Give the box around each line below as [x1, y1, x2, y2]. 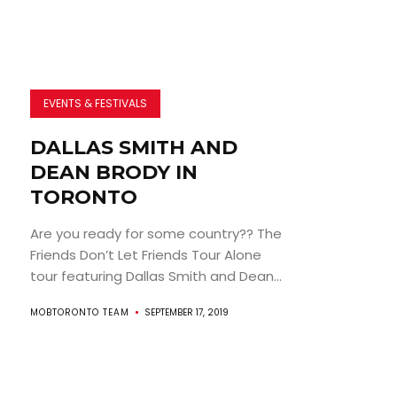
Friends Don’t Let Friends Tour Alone [29, 245, 261, 264]
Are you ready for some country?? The [29, 223, 282, 243]
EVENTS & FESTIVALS [43, 95, 147, 111]
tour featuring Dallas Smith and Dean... [29, 266, 282, 285]
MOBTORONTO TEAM [29, 305, 129, 319]
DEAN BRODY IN [29, 160, 198, 184]
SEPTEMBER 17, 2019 [144, 305, 229, 319]
